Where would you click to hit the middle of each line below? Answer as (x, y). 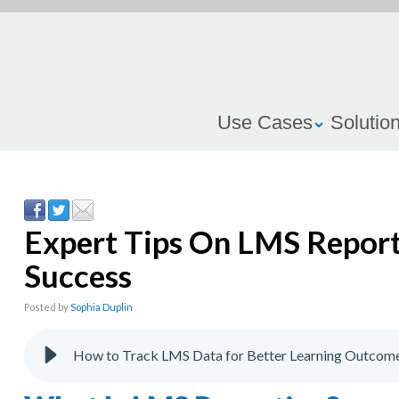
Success (77, 275)
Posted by (46, 306)
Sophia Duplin (101, 306)
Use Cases (265, 122)
